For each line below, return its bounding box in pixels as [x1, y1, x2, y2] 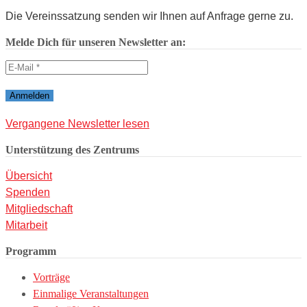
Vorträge [33, 271, 70, 283]
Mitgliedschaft [5, 202, 73, 214]
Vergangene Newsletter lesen [5, 117, 149, 130]
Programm [5, 245, 56, 257]
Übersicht [5, 169, 52, 182]
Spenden [5, 186, 50, 198]
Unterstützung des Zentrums [5, 143, 139, 156]
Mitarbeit [5, 219, 47, 231]
